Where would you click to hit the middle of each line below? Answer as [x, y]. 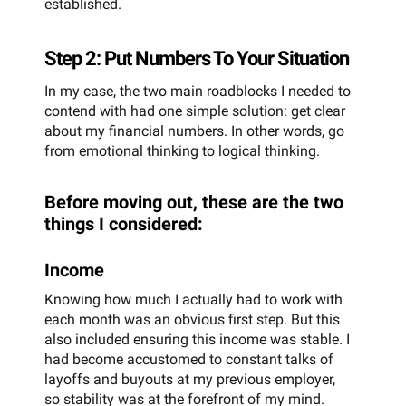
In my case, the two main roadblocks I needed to [198, 92]
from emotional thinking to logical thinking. [182, 151]
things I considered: [124, 224]
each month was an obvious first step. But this [192, 320]
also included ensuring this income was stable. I [197, 340]
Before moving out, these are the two [194, 203]
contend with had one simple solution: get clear [195, 111]
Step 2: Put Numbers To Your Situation [197, 59]
